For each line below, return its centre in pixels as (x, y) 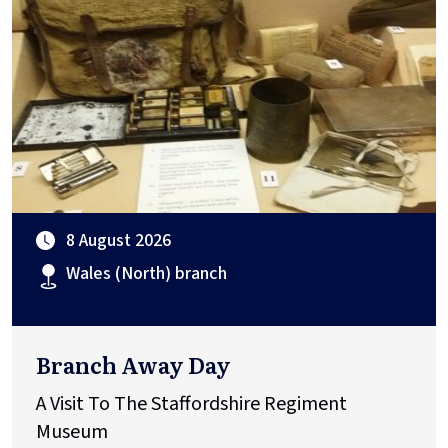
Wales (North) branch (146, 273)
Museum (74, 431)
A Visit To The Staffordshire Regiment (191, 403)
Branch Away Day (133, 364)
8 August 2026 (118, 240)
